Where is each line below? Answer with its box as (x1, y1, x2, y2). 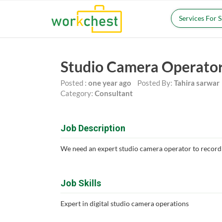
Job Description (60, 123, 125, 133)
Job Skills (60, 178, 101, 188)
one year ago (88, 78, 131, 87)
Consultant (95, 89, 133, 98)
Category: (60, 89, 95, 98)
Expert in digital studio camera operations (60, 199, 189, 208)
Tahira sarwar (174, 78, 220, 87)
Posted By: (131, 78, 174, 87)
